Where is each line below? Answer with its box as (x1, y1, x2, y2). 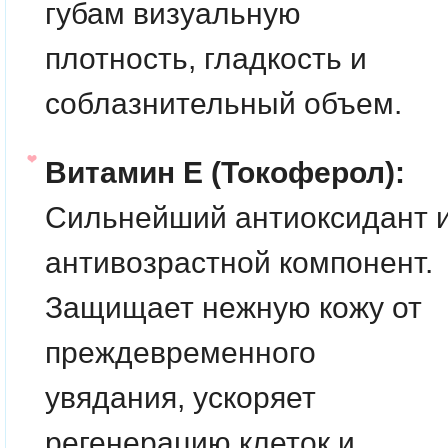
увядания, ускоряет (45, 381, 316, 414)
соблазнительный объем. (45, 87, 402, 120)
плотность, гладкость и (45, 42, 367, 75)
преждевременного (45, 336, 316, 369)
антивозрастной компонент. (45, 246, 433, 279)
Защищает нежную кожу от (45, 291, 422, 324)
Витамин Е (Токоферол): (45, 156, 405, 189)
